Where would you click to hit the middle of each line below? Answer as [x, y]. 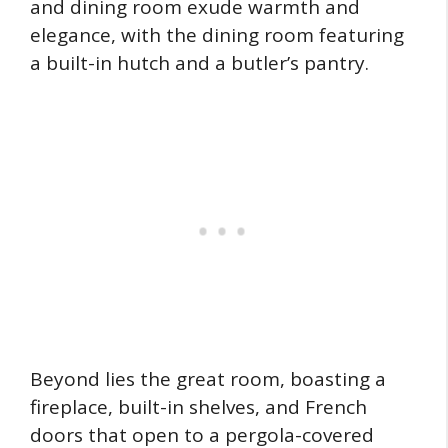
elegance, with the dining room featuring [217, 34]
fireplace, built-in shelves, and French [198, 407]
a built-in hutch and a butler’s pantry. [199, 62]
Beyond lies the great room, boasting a [208, 379]
